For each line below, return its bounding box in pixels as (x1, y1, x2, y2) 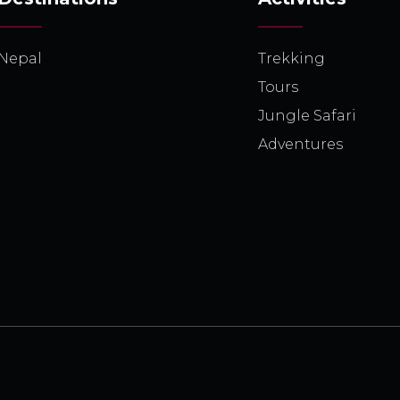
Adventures (258, 136, 343, 154)
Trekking (258, 50, 325, 68)
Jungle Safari (258, 107, 356, 125)
